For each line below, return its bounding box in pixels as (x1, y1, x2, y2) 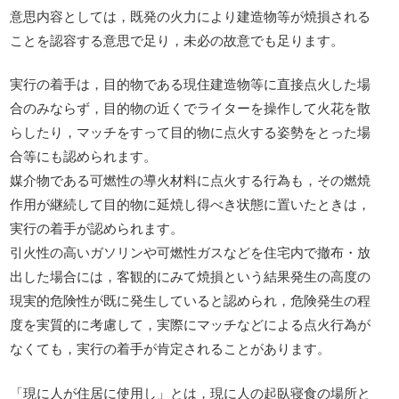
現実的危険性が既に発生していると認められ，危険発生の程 (10, 290, 371, 310)
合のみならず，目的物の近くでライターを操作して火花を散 (10, 98, 371, 118)
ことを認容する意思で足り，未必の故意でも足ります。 (10, 29, 345, 49)
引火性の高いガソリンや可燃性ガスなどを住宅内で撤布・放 (10, 242, 371, 262)
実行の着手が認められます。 (10, 218, 184, 238)
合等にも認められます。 (10, 146, 158, 166)
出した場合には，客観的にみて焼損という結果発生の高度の (10, 266, 371, 286)
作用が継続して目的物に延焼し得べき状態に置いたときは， (10, 194, 371, 214)
